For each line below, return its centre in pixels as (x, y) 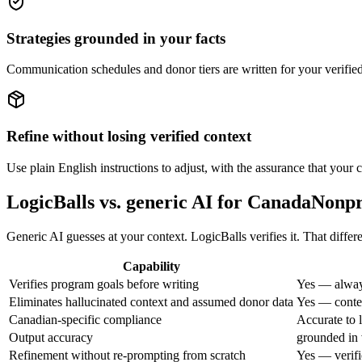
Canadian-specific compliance (85, 319)
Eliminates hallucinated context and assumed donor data (151, 301)
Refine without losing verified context (129, 136)
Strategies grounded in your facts (116, 38)
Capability (151, 266)
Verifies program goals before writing (104, 284)
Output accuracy (51, 337)
